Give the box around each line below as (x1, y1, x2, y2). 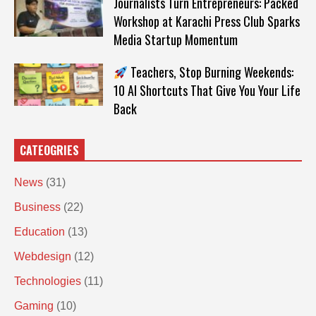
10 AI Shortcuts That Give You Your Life (113, 80, 300, 99)
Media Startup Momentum (113, 30, 238, 49)
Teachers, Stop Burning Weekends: (128, 62, 294, 81)
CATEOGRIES (20, 141, 79, 159)
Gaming (14, 299, 54, 312)
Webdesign (14, 250, 71, 262)
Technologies (14, 274, 81, 287)
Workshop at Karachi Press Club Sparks (113, 11, 300, 30)
